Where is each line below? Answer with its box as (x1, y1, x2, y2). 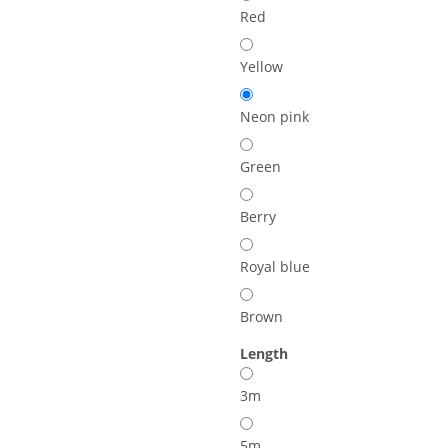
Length (240, 343, 292, 363)
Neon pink (240, 106, 309, 126)
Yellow (240, 56, 283, 76)
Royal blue (240, 256, 310, 276)
